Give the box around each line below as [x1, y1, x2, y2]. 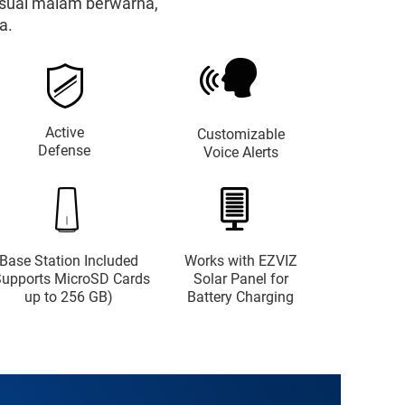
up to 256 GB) [24, 288, 113, 306]
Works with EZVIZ [184, 252, 297, 269]
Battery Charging [187, 288, 294, 306]
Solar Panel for [193, 270, 288, 287]
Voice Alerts [202, 144, 278, 161]
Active [44, 124, 84, 141]
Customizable [196, 126, 285, 143]
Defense [38, 142, 90, 159]
